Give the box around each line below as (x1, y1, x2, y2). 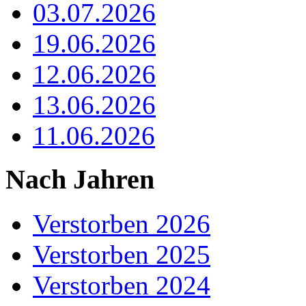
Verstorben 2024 (33, 270, 210, 301)
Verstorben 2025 (33, 240, 210, 270)
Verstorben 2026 (33, 209, 210, 239)
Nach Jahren (5, 164, 154, 195)
